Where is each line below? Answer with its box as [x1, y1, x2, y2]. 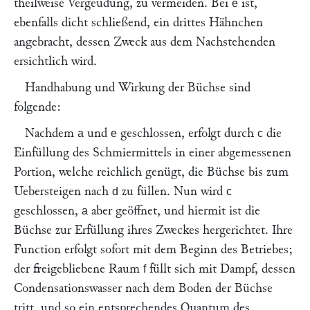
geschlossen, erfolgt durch [117, 127, 257, 140]
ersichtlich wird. [14, 55, 97, 68]
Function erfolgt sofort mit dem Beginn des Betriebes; [14, 243, 293, 256]
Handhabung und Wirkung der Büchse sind [25, 81, 250, 94]
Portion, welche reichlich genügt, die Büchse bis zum [14, 165, 289, 179]
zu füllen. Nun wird [118, 185, 226, 198]
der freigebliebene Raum [14, 262, 143, 275]
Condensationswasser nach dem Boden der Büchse [14, 282, 273, 295]
